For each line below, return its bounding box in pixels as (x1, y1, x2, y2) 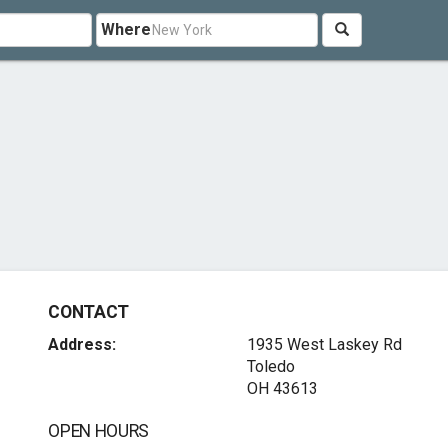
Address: (48, 335, 117, 354)
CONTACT (48, 302, 129, 322)
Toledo (246, 357, 295, 376)
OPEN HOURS (48, 421, 149, 441)
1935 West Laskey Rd (246, 335, 402, 354)
